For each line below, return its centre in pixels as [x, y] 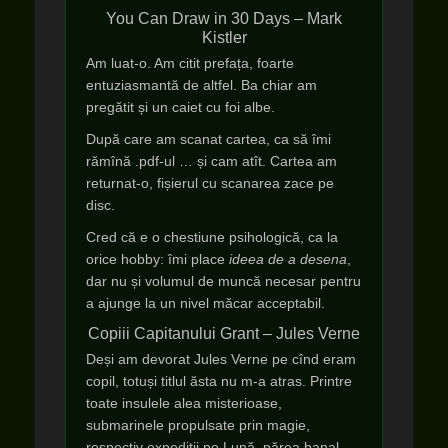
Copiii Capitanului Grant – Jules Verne [224, 333]
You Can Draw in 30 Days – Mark [224, 18]
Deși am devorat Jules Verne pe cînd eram [221, 359]
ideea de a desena [288, 259]
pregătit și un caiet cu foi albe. [180, 107]
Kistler [224, 37]
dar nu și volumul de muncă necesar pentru [223, 281]
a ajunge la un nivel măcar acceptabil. [205, 303]
